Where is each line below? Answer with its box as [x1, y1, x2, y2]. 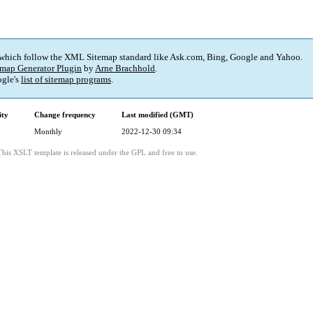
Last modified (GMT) [122, 110, 194, 119]
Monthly [34, 127, 62, 136]
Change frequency [34, 110, 96, 119]
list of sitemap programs [21, 74, 111, 85]
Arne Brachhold [95, 63, 155, 74]
